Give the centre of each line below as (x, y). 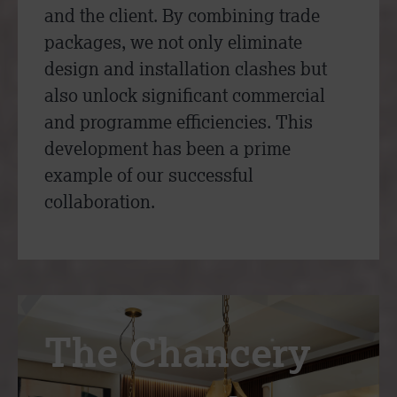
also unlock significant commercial (185, 95)
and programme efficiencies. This (179, 122)
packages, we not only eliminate (173, 42)
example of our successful (149, 175)
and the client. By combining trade (182, 16)
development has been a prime (167, 148)
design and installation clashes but (186, 69)
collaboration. (100, 202)
